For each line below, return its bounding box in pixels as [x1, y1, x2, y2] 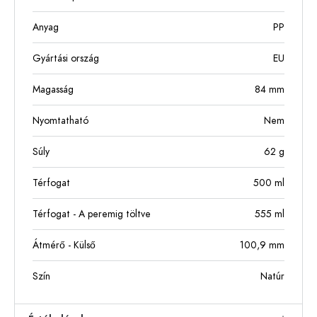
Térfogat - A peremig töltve [33, 207, 151, 221]
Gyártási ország [33, 51, 99, 65]
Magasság [33, 82, 74, 96]
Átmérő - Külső [33, 238, 96, 252]
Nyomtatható [33, 113, 88, 127]
